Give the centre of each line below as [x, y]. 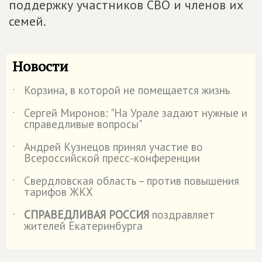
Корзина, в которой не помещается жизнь [127, 90]
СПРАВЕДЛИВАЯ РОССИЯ [87, 214]
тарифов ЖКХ [58, 192]
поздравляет [182, 214]
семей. [27, 21]
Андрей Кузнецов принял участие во [113, 146]
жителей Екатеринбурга [83, 225]
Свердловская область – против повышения [132, 180]
